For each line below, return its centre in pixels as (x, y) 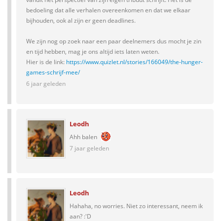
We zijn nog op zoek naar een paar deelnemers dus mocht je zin (114, 41)
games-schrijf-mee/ (53, 72)
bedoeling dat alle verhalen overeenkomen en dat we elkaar (108, 10)
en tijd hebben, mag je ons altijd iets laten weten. (93, 52)
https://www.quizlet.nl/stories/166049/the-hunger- (134, 62)
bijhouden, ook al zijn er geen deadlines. (81, 20)
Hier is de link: (46, 62)
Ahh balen (84, 137)
